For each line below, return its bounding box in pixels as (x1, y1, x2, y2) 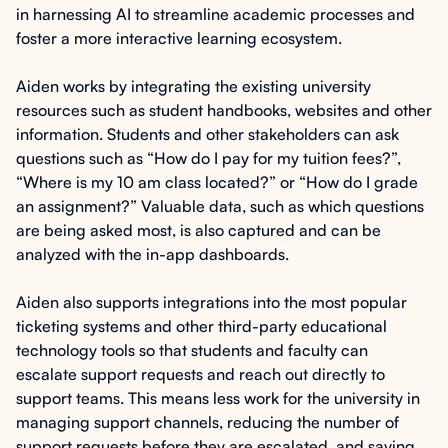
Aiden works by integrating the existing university (16, 76, 371, 96)
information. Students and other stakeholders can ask (16, 124, 399, 144)
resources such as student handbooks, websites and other (16, 100, 432, 120)
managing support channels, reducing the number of (16, 412, 399, 432)
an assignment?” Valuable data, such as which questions (16, 196, 424, 216)
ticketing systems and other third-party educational (16, 316, 387, 336)
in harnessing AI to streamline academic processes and (16, 4, 415, 24)
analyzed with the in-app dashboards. (16, 244, 289, 264)
